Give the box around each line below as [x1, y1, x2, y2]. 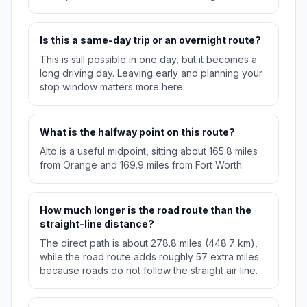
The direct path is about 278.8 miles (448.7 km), [40, 237, 258, 249]
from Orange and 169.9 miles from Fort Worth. [40, 159, 244, 171]
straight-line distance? [40, 218, 154, 230]
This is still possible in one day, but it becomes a [40, 53, 257, 66]
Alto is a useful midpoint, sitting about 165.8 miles [40, 145, 258, 158]
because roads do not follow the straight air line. [40, 265, 258, 277]
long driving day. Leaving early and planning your [40, 67, 262, 79]
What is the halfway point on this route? [40, 126, 235, 138]
